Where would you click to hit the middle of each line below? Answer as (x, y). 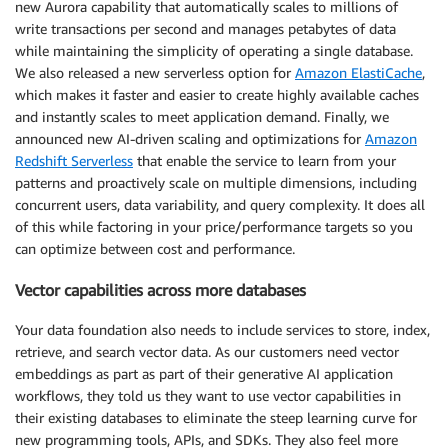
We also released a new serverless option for (155, 73)
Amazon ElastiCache (358, 73)
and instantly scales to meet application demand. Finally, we (202, 117)
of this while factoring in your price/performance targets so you (214, 227)
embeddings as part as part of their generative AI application (204, 373)
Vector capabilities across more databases (160, 289)
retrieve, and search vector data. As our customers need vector (207, 351)
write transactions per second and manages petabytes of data (205, 29)
